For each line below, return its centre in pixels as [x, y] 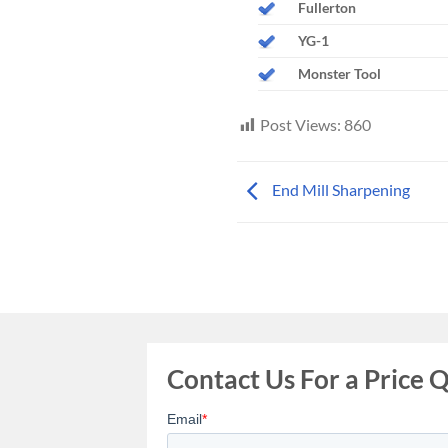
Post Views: [300, 124]
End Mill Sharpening [339, 190]
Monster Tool [339, 73]
